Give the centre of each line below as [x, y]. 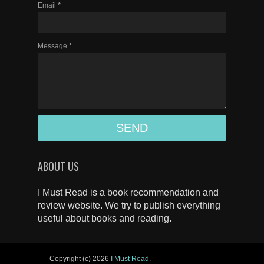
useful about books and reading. [105, 218]
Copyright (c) [71, 259]
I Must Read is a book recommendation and [128, 192]
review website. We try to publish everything [129, 205]
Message [53, 46]
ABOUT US [58, 166]
